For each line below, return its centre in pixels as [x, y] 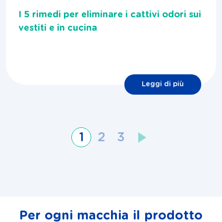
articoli [22, 160]
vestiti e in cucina [58, 28]
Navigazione [34, 146]
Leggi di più [163, 84]
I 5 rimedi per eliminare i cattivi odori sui [110, 15]
